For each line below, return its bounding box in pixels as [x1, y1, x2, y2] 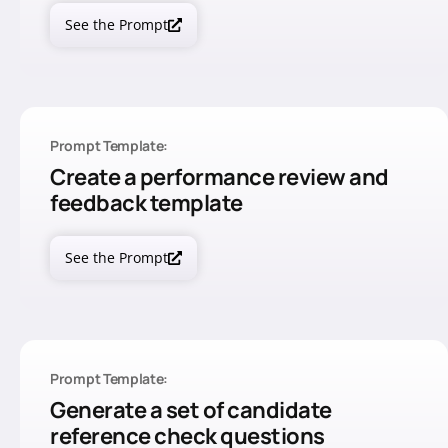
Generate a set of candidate [50, 395, 332, 425]
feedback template [50, 188, 243, 218]
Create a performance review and [50, 162, 389, 192]
